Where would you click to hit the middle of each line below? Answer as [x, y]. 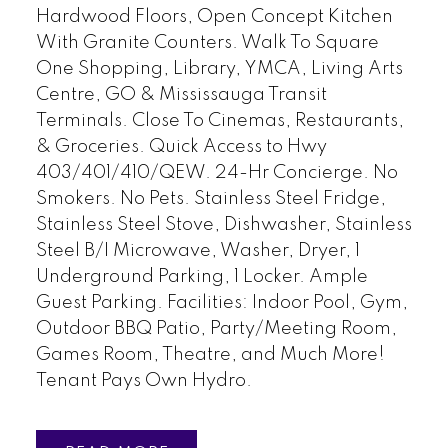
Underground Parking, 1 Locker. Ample [201, 277]
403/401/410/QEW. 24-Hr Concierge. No [216, 173]
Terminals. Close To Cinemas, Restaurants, [219, 121]
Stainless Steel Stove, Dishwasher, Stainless [223, 225]
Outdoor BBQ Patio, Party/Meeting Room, [216, 329]
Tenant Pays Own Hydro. [143, 381]
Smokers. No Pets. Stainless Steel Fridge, [210, 199]
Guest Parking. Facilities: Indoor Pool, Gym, [221, 303]
